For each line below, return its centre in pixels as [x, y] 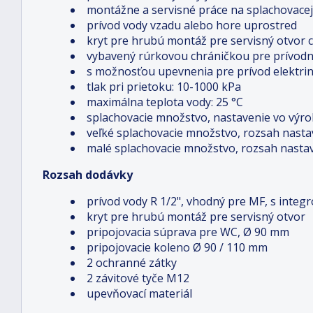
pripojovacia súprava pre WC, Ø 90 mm [188, 232]
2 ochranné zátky [132, 263]
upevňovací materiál [139, 293]
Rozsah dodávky [88, 175]
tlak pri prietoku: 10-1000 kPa [164, 87]
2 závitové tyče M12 [138, 278]
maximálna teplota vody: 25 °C [165, 102]
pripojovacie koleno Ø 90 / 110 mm [177, 247]
